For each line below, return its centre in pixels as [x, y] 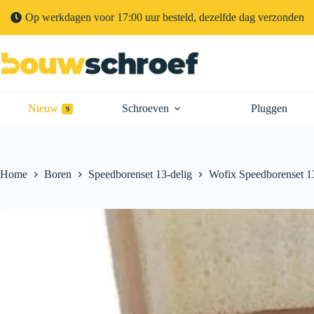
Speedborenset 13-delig [140, 175]
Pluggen [269, 108]
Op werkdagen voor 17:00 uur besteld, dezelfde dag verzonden [165, 17]
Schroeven [145, 108]
